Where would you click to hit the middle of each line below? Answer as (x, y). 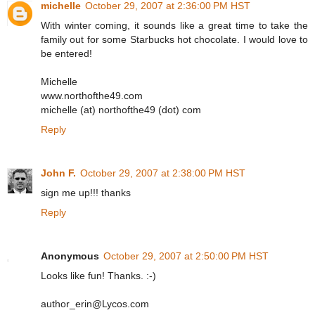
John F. (58, 173)
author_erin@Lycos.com (95, 304)
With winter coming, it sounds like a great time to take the (174, 26)
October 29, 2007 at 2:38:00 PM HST (163, 173)
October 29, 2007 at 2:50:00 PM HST (186, 256)
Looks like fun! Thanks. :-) (98, 276)
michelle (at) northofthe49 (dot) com (121, 110)
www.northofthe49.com (92, 96)
